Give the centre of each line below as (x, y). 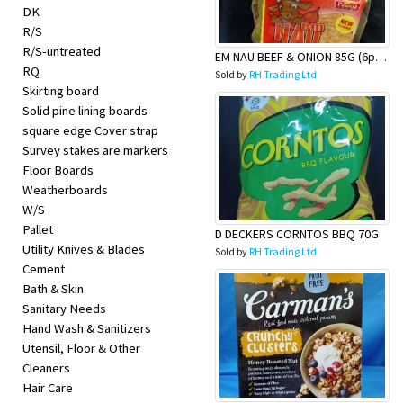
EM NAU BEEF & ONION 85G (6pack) (381, 57)
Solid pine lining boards (85, 111)
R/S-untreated (62, 51)
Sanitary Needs (64, 309)
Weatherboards (65, 190)
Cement (44, 269)
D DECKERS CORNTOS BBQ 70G (297, 234)
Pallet (38, 229)
